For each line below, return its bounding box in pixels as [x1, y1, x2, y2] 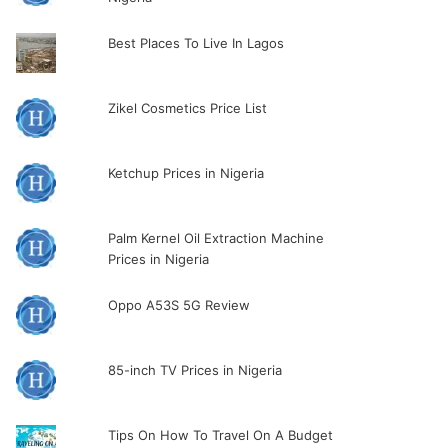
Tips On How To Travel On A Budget [107, 427, 333, 443]
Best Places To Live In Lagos [107, 35, 284, 51]
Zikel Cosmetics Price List [107, 100, 267, 116]
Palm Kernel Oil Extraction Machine [107, 230, 324, 246]
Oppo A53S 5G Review [107, 297, 250, 313]
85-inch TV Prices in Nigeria [107, 362, 282, 378]
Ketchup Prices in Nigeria [107, 165, 264, 181]
